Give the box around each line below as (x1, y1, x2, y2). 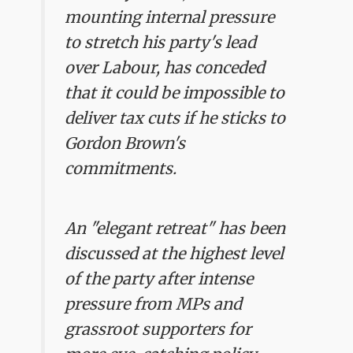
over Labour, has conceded (65, 57, 266, 77)
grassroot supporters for (65, 319, 252, 339)
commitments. (65, 158, 177, 178)
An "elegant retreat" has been (65, 218, 286, 238)
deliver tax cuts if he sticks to (65, 107, 286, 128)
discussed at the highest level (65, 243, 284, 263)
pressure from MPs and (65, 294, 243, 314)
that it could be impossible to (65, 82, 285, 102)
